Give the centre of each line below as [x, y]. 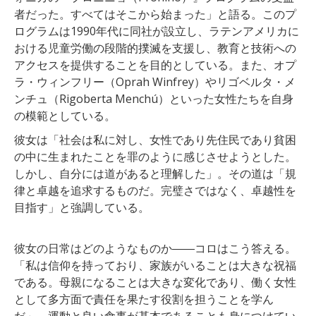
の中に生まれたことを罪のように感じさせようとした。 [155, 156]
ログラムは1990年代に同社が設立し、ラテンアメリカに [157, 31]
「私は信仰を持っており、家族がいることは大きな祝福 [155, 265]
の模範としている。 [65, 115]
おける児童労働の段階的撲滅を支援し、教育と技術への [155, 48]
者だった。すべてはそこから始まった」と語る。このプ [155, 14]
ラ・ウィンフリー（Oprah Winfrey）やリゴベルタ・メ [155, 81]
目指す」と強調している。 [82, 207]
